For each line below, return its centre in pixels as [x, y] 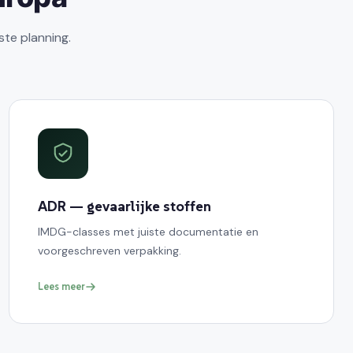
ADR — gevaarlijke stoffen [124, 206]
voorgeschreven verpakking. [109, 250]
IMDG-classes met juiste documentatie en [148, 231]
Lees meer [61, 286]
